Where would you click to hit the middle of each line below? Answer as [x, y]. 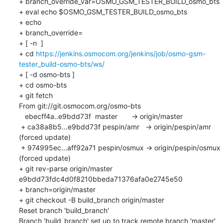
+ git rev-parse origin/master [65, 168]
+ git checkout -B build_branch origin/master [91, 200]
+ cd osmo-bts [43, 85]
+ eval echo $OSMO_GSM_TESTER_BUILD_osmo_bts [103, 11]
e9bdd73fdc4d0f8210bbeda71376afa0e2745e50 [101, 179]
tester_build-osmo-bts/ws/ [61, 64]
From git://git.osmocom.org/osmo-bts [80, 106]
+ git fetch [36, 95]
